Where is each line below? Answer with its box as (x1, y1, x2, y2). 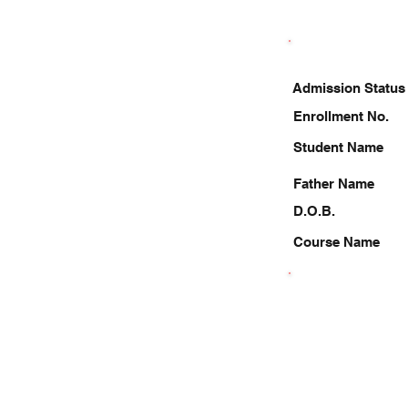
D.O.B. (293, 203, 335, 219)
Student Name (293, 139, 383, 155)
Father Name (293, 176, 374, 191)
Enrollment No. (293, 108, 389, 124)
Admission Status (292, 80, 405, 96)
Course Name (293, 234, 380, 250)
